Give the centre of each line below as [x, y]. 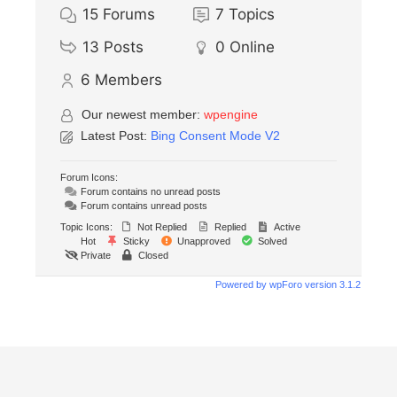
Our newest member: [143, 115]
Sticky [135, 241]
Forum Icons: [89, 178]
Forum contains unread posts [143, 206]
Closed [152, 256]
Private [94, 256]
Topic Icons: [86, 227]
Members [128, 80]
